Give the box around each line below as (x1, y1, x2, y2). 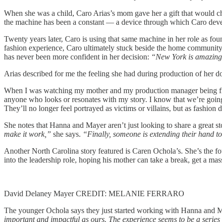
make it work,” (4, 129, 51, 138)
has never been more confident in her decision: (4, 52, 151, 61)
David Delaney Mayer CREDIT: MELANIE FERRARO (4, 189, 184, 198)
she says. (51, 129, 83, 138)
